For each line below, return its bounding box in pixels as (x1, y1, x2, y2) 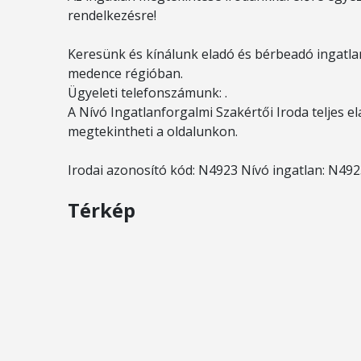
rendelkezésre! (68, 6, 156, 24)
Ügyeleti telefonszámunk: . (68, 84, 227, 102)
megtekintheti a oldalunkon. (68, 122, 238, 140)
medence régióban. (68, 64, 183, 82)
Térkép (68, 197, 135, 223)
